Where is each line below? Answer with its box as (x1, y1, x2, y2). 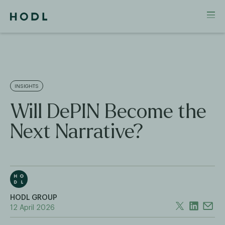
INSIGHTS (15, 84, 39, 89)
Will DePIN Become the (10, 101, 206, 122)
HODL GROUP (10, 194, 57, 201)
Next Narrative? (10, 121, 144, 142)
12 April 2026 (10, 204, 55, 211)
